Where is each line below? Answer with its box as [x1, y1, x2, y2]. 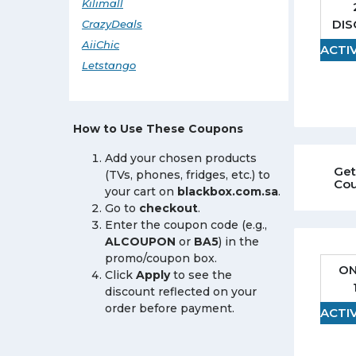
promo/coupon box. [105, 251, 217, 265]
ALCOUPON [105, 234, 176, 249]
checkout [139, 201, 198, 215]
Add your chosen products [105, 151, 257, 165]
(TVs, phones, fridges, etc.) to [105, 168, 270, 182]
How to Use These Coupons [73, 122, 243, 136]
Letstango [82, 59, 136, 72]
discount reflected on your [105, 284, 257, 299]
